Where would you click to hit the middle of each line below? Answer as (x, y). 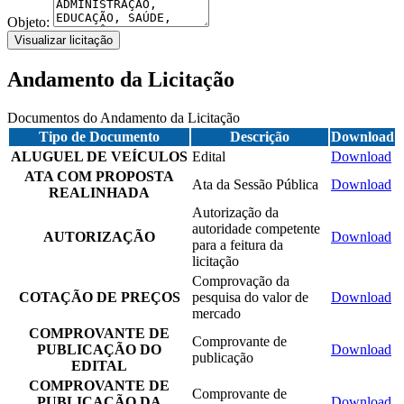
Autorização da (235, 212)
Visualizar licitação (64, 40)
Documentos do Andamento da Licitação (124, 117)
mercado (216, 313)
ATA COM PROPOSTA (99, 176)
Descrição (260, 136)
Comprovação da (241, 280)
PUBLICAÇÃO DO (99, 349)
